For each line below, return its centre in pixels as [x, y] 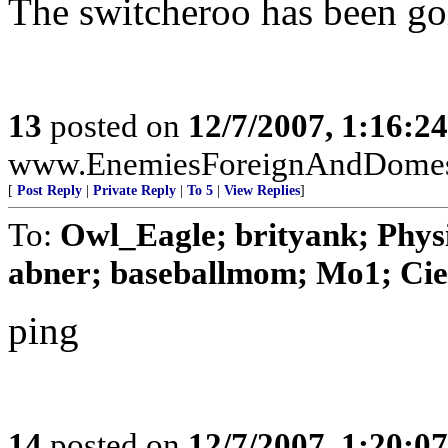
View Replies [262, 190]
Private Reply [134, 190]
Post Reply [49, 190]
